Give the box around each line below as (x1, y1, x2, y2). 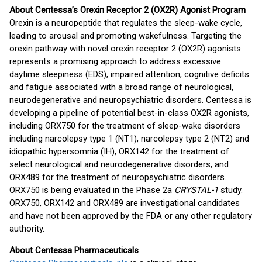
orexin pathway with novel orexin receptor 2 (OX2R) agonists (9, 43, 241, 54)
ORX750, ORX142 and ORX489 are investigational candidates (9, 198, 240, 208)
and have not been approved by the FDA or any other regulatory (9, 211, 252, 221)
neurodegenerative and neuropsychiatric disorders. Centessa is (9, 95, 251, 105)
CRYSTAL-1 (174, 185, 218, 195)
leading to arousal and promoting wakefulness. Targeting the (9, 30, 242, 41)
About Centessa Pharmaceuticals (9, 245, 139, 256)
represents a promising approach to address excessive (9, 56, 221, 67)
